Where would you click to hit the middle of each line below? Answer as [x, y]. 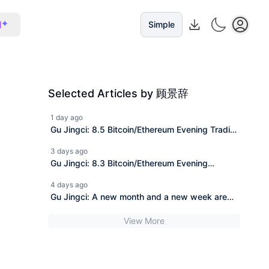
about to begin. [80, 211]
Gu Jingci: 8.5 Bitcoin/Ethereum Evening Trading [145, 129]
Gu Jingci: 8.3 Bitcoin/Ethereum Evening [129, 163]
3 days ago [69, 151]
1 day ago [67, 117]
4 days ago [69, 185]
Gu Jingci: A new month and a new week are [139, 197]
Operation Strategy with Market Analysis [131, 177]
